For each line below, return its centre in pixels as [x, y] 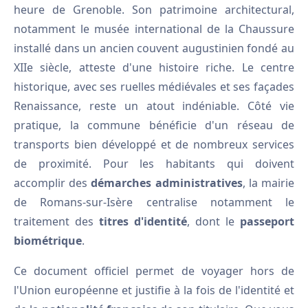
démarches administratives [167, 183]
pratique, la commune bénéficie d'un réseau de [154, 125]
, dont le [213, 221]
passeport [267, 221]
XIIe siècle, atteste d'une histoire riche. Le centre [154, 67]
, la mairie [268, 183]
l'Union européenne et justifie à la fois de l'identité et [154, 290]
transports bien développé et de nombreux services [154, 144]
